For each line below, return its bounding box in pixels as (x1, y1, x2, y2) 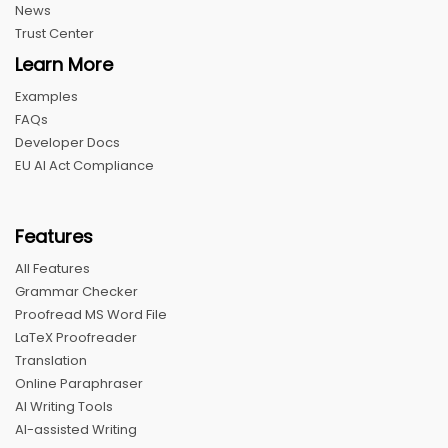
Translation (15, 350, 87, 370)
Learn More (15, 51, 113, 77)
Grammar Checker (15, 281, 138, 301)
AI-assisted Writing (15, 419, 137, 439)
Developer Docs (15, 132, 120, 152)
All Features (15, 258, 90, 278)
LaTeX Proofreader (15, 327, 137, 347)
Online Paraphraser (15, 373, 143, 393)
